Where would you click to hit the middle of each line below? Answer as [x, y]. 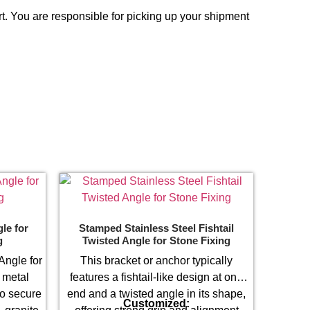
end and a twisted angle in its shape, [156, 293]
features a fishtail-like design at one [156, 277]
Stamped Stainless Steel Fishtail [156, 228]
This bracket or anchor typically [156, 260]
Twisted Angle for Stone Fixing [156, 241]
